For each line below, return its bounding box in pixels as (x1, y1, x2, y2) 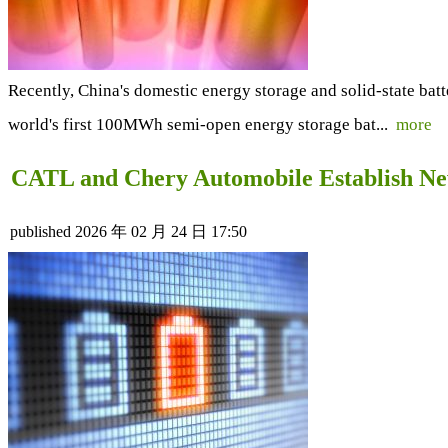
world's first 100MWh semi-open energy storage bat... (8, 114, 396, 134)
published (10, 222, 71, 240)
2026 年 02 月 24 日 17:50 (75, 222, 247, 240)
